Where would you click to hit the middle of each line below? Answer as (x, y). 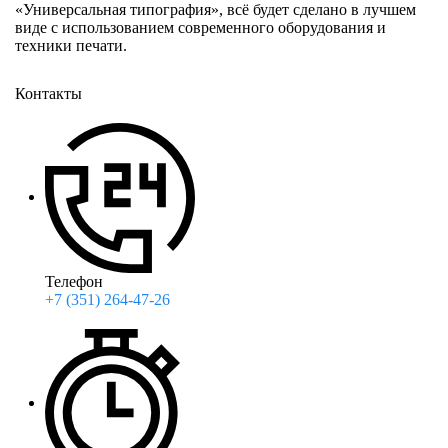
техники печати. (71, 46)
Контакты (48, 94)
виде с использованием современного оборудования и (200, 28)
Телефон (74, 282)
